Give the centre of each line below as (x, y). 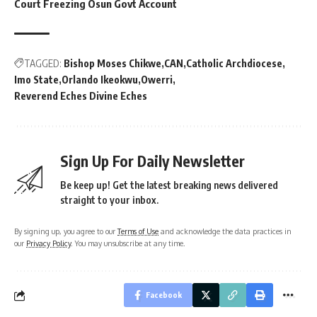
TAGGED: (43, 64)
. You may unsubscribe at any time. (128, 243)
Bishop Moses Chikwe (113, 64)
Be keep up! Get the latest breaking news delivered (169, 185)
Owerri (157, 80)
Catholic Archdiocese (234, 64)
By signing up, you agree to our (66, 231)
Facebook (164, 295)
